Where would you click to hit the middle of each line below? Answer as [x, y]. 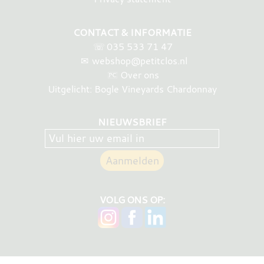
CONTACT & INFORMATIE [132, 32]
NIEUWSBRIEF [132, 122]
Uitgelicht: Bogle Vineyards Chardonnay [132, 89]
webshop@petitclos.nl [139, 60]
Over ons [139, 75]
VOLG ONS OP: [132, 200]
